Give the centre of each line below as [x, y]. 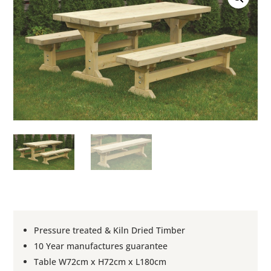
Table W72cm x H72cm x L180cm [100, 262]
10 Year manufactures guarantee [101, 246]
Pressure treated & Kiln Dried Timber [110, 230]
